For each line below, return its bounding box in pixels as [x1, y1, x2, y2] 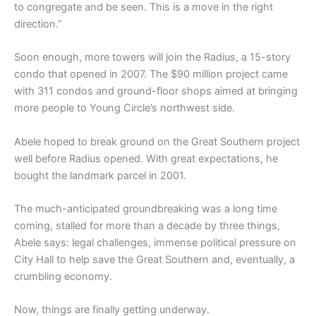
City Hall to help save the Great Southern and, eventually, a [14, 253, 295, 266]
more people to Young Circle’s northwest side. [14, 102, 235, 115]
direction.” [14, 17, 62, 30]
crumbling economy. [14, 269, 112, 283]
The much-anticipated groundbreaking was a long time [14, 202, 277, 215]
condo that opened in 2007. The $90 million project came [14, 68, 288, 81]
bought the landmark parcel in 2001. [14, 169, 186, 182]
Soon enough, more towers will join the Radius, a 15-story [14, 51, 291, 64]
